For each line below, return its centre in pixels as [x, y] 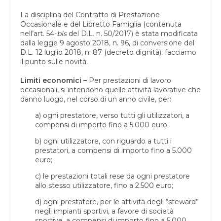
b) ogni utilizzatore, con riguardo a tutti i [103, 141]
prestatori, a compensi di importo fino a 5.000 [113, 150]
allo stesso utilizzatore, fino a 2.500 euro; [104, 185]
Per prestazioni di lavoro [129, 80]
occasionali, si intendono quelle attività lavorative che [110, 90]
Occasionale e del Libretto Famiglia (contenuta [101, 24]
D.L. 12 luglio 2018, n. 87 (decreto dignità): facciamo [108, 52]
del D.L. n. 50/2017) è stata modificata [132, 33]
